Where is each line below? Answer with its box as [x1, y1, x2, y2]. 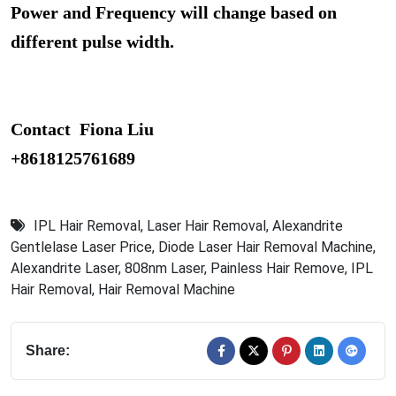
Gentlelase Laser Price [11, 239, 152, 256]
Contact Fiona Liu [11, 119, 154, 140]
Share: [26, 343, 70, 359]
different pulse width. [11, 32, 174, 52]
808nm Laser [125, 260, 204, 278]
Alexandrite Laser [11, 260, 118, 278]
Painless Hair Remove [210, 260, 345, 278]
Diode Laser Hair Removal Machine [158, 239, 373, 256]
